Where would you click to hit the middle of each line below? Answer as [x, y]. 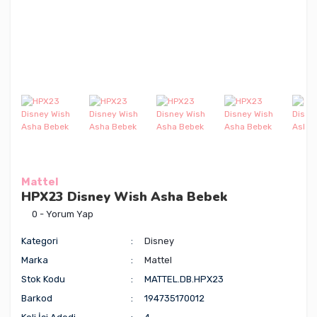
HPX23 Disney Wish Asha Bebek [124, 196]
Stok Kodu [43, 279]
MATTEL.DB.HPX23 [184, 279]
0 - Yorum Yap [63, 214]
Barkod [37, 298]
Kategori [40, 241]
